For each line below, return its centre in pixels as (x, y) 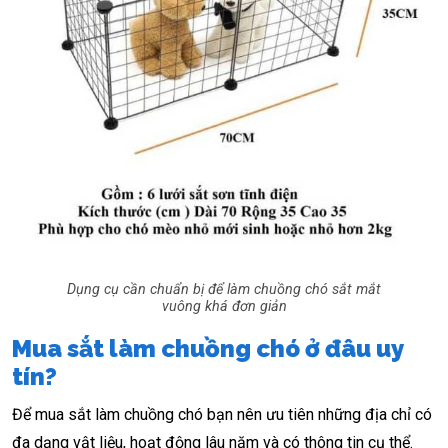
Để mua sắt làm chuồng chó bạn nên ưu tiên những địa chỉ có (222, 414)
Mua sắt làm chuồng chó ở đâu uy (207, 348)
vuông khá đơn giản (224, 306)
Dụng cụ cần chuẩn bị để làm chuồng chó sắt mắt (224, 289)
